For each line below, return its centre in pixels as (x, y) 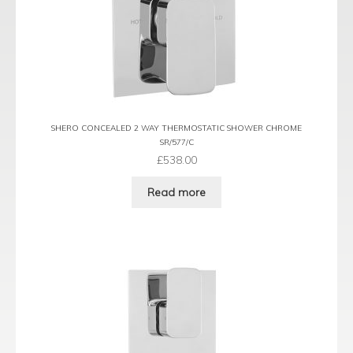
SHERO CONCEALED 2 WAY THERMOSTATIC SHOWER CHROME (176, 128)
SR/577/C (176, 142)
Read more (176, 192)
